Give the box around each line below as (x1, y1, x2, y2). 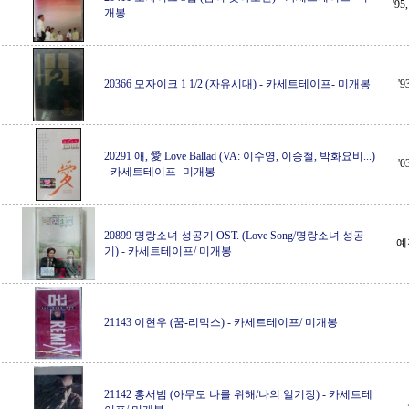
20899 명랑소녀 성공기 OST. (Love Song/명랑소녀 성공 (104, 229, 364, 242)
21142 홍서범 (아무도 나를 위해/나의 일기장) (104, 388, 320, 401)
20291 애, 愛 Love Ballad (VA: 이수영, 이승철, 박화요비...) (104, 150, 375, 163)
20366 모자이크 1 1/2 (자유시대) (104, 78, 257, 90)
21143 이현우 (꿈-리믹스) (104, 316, 225, 329)
